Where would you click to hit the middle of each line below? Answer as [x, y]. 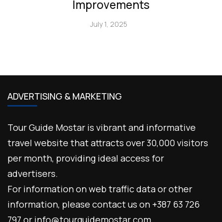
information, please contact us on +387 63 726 [104, 204]
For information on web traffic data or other [100, 189]
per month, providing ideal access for [86, 158]
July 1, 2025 [109, 24]
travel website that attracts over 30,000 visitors [108, 143]
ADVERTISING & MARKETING [65, 96]
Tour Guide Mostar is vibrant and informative [102, 127]
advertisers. [33, 173]
